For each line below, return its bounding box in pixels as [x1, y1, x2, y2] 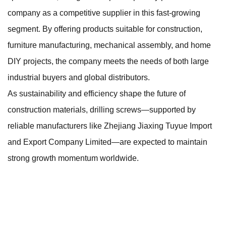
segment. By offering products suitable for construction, [8, 24, 202, 33]
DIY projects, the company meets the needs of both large [8, 56, 209, 66]
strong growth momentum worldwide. [8, 153, 139, 162]
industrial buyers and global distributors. [8, 73, 150, 82]
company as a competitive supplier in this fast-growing [8, 8, 200, 17]
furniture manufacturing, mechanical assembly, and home [8, 40, 211, 49]
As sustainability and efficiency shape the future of [8, 89, 186, 98]
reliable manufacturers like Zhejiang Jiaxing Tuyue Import [8, 121, 212, 130]
